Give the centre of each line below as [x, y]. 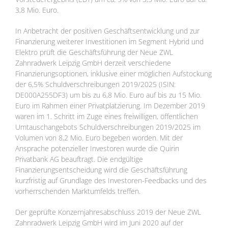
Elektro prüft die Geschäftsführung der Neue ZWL [94, 52]
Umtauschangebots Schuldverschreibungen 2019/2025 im [108, 127]
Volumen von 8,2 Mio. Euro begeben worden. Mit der [99, 138]
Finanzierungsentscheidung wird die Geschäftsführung [101, 170]
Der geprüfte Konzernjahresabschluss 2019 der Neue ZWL [108, 212]
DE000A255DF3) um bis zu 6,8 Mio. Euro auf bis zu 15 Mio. [108, 95]
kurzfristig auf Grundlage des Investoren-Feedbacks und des [111, 181]
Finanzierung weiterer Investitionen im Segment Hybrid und [109, 42]
